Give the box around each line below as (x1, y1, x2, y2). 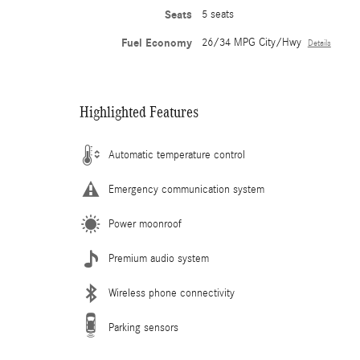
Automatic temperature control (108, 149, 245, 162)
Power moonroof (108, 218, 182, 231)
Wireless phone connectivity (108, 287, 235, 300)
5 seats (201, 8, 234, 21)
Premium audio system (108, 252, 209, 265)
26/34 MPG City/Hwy (201, 36, 301, 49)
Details (307, 39, 331, 48)
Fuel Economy (121, 36, 192, 50)
